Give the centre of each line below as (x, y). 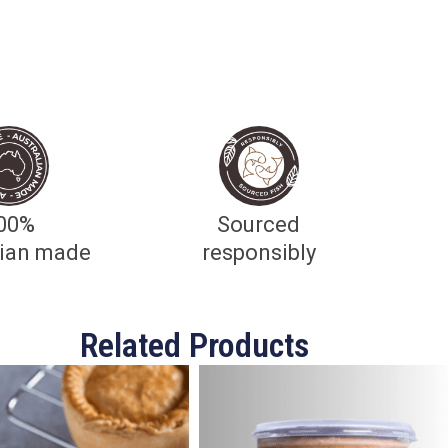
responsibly (258, 252)
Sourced (259, 224)
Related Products (194, 345)
